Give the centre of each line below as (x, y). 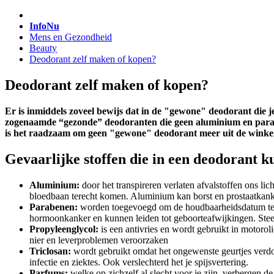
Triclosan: (50, 251)
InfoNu (44, 26)
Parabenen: (54, 207)
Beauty (43, 48)
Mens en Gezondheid (71, 37)
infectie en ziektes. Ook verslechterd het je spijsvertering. (139, 262)
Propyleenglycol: (64, 229)
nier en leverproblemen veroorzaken (99, 240)
